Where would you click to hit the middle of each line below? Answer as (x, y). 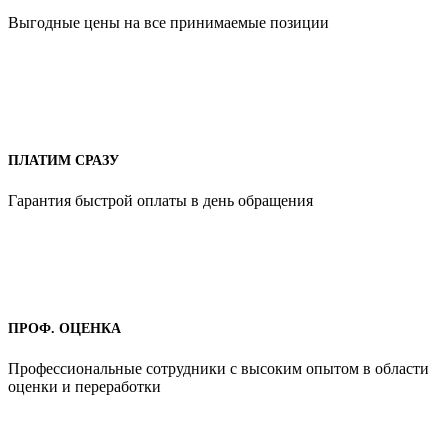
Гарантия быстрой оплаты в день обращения (160, 200)
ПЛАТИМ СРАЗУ (63, 161)
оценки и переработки (84, 386)
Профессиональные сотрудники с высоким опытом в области (218, 368)
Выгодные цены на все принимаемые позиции (168, 22)
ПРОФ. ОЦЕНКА (64, 329)
